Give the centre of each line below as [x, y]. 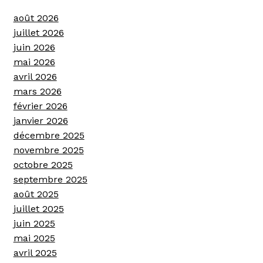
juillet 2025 [38, 208]
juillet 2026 [38, 32]
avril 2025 [35, 252]
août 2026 [36, 18]
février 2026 [40, 106]
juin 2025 [34, 223]
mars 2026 [37, 91]
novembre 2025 [48, 150]
